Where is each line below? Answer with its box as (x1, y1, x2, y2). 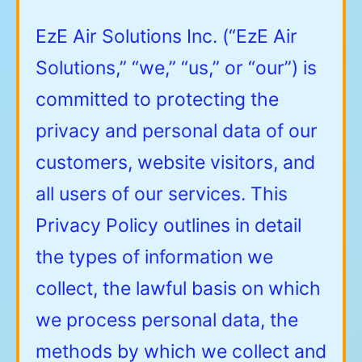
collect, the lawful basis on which (36, 276, 321, 300)
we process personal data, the (36, 308, 298, 331)
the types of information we (36, 245, 273, 268)
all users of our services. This (36, 182, 288, 205)
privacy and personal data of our (36, 119, 318, 142)
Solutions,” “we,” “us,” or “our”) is (36, 56, 317, 79)
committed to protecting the (36, 87, 279, 111)
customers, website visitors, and (36, 150, 315, 174)
